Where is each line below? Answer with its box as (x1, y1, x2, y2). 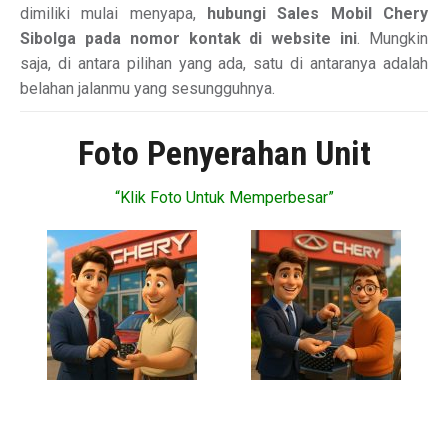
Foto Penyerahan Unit (77, 133, 371, 173)
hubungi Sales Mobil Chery (207, 4, 428, 23)
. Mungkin (357, 29, 429, 48)
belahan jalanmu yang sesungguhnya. (20, 79, 275, 98)
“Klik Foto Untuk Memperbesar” (114, 188, 334, 207)
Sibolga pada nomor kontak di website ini (20, 29, 358, 48)
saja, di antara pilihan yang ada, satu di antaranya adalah (20, 54, 428, 73)
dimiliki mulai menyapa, (20, 4, 207, 23)
